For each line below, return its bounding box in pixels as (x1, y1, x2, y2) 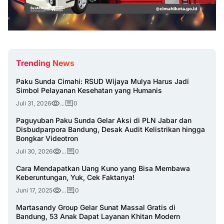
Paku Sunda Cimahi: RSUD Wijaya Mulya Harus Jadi (16, 76, 189, 85)
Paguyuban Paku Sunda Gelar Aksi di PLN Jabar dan (16, 115, 191, 124)
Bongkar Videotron (16, 133, 78, 142)
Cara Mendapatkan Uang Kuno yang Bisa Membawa (16, 163, 190, 172)
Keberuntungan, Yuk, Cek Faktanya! (16, 172, 134, 181)
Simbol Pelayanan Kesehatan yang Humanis (16, 85, 162, 94)
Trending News (16, 57, 74, 68)
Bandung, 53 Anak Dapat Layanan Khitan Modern (16, 211, 180, 220)
